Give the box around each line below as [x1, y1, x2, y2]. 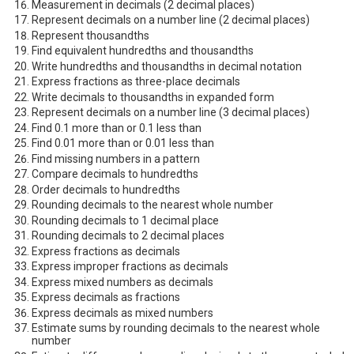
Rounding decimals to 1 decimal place [32, 213, 219, 227]
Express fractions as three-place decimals [32, 75, 240, 88]
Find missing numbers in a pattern [32, 152, 200, 165]
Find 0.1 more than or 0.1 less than [32, 121, 201, 134]
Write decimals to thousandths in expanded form [32, 90, 274, 104]
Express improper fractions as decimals [32, 260, 228, 273]
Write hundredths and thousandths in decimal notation [32, 59, 302, 73]
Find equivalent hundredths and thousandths [32, 44, 254, 58]
